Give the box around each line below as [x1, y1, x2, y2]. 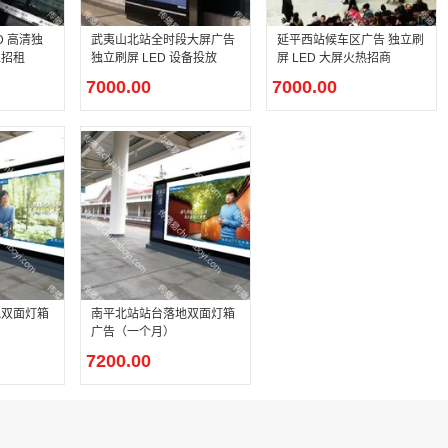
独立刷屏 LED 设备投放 [91, 51, 217, 65]
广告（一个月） [91, 325, 175, 339]
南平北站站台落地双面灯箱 [91, 307, 235, 321]
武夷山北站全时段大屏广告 [91, 33, 235, 47]
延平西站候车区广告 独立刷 [277, 33, 424, 47]
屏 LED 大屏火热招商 [277, 51, 391, 65]
